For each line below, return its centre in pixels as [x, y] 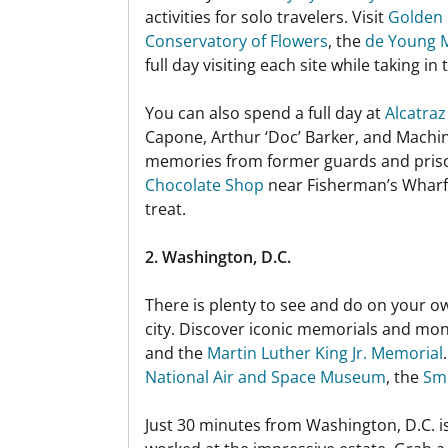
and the [176, 353]
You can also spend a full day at [265, 113]
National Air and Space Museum [265, 377]
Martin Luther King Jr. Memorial [325, 353]
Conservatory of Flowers [236, 41]
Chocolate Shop [204, 185]
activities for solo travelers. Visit [266, 17]
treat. [165, 209]
